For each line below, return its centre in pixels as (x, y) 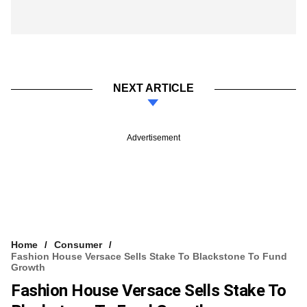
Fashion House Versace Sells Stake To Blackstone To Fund (149, 257)
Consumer (78, 245)
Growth (28, 268)
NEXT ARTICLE (153, 88)
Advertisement (153, 138)
